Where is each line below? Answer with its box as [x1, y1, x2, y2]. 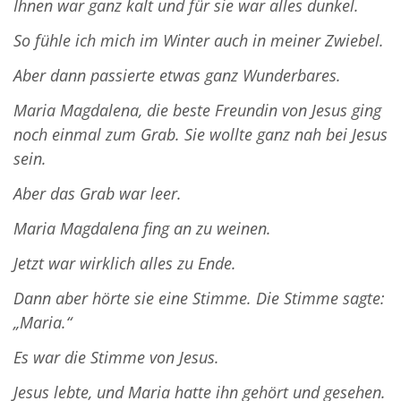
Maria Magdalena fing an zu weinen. [13, 218, 271, 240]
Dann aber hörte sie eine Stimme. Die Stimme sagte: [13, 287, 385, 310]
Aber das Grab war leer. [13, 183, 182, 205]
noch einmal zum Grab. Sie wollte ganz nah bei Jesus [13, 124, 388, 146]
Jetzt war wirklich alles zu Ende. [13, 252, 236, 275]
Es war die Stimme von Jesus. [13, 346, 219, 369]
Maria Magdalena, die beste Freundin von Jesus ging [13, 99, 381, 122]
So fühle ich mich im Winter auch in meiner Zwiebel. [13, 30, 384, 52]
